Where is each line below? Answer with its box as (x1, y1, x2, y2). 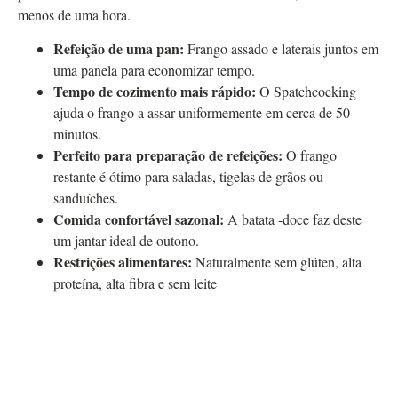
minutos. (53, 124, 101, 144)
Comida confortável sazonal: (53, 209, 224, 230)
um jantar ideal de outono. (53, 231, 199, 251)
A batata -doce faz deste (224, 210, 362, 229)
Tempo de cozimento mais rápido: (53, 81, 256, 102)
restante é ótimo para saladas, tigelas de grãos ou (53, 167, 323, 187)
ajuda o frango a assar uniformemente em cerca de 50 (53, 103, 350, 123)
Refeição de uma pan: (53, 38, 184, 60)
